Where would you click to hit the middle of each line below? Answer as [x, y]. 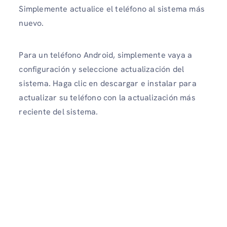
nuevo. [31, 23]
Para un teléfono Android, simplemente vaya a [106, 55]
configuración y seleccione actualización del [102, 69]
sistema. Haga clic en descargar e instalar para [108, 84]
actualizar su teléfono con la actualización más [107, 98]
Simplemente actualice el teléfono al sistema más [112, 9]
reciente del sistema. [59, 112]
